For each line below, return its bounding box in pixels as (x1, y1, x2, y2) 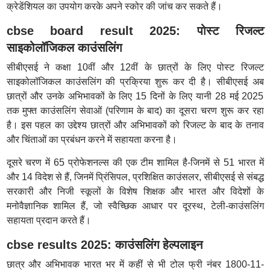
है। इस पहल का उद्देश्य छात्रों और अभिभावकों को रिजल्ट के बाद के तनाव (6, 120, 264, 130)
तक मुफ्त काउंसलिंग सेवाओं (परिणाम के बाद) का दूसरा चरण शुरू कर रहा (6, 105, 264, 116)
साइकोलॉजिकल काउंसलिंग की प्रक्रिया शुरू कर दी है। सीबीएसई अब (6, 77, 264, 87)
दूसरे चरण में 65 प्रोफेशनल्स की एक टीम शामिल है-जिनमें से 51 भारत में (6, 157, 264, 168)
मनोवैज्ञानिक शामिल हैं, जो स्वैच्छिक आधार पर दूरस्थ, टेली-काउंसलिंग (6, 201, 264, 211)
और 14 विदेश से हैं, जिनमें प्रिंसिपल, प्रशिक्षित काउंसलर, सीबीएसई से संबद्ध (6, 172, 264, 182)
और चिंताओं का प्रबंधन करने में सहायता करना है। (6, 134, 177, 145)
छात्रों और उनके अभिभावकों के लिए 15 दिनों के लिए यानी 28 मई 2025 (6, 91, 264, 101)
